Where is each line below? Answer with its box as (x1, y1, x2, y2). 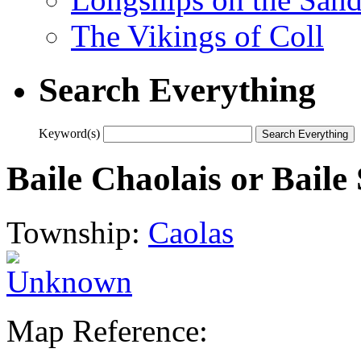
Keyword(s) (39, 126, 100, 140)
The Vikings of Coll (71, 18, 324, 53)
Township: (6, 214, 148, 250)
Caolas (148, 214, 234, 250)
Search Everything (39, 70, 316, 109)
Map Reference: (6, 313, 208, 348)
